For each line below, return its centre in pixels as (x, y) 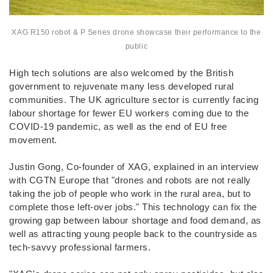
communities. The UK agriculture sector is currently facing (134, 99)
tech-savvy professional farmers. (80, 247)
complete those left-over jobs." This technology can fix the (133, 207)
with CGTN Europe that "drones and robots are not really (130, 180)
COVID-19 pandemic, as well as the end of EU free (118, 126)
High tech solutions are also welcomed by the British (122, 73)
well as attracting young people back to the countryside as (133, 233)
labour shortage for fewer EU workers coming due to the (129, 113)
